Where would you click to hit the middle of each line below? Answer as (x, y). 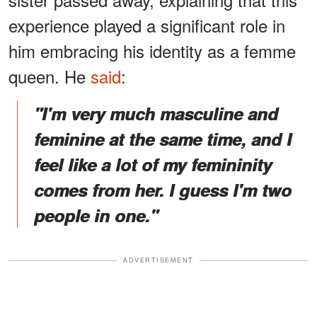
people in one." (96, 215)
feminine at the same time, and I (163, 139)
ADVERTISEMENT (158, 260)
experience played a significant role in (147, 25)
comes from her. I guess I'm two (163, 190)
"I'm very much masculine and (156, 114)
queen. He (50, 76)
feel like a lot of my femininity (153, 165)
